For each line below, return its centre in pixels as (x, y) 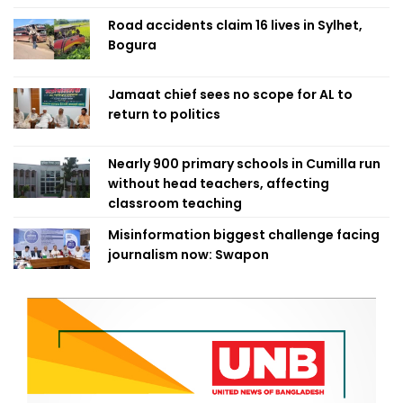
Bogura (132, 45)
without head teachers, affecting (219, 184)
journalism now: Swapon (188, 255)
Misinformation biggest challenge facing (244, 235)
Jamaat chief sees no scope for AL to (230, 95)
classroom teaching (175, 204)
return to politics (164, 115)
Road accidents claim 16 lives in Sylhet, (235, 26)
